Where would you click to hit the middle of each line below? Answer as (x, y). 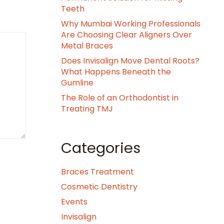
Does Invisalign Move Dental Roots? (130, 61)
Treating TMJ (87, 109)
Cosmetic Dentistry (99, 187)
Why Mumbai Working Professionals (131, 24)
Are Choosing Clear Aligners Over (126, 35)
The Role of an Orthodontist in (120, 98)
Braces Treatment (97, 172)
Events (74, 202)
